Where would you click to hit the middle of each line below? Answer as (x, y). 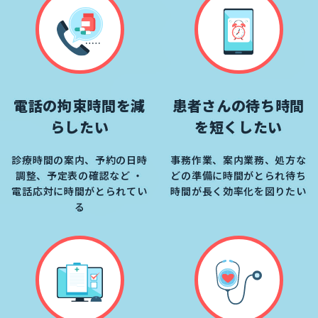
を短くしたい (238, 127)
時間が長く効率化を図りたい (238, 191)
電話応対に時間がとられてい (79, 191)
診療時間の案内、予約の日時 (79, 160)
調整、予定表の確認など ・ (79, 176)
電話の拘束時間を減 (79, 106)
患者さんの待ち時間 (238, 106)
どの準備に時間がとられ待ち (238, 176)
